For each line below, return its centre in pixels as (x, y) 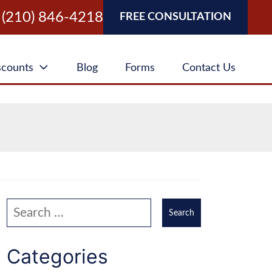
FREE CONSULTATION (175, 17)
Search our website (53, 206)
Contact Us (209, 68)
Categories (57, 256)
